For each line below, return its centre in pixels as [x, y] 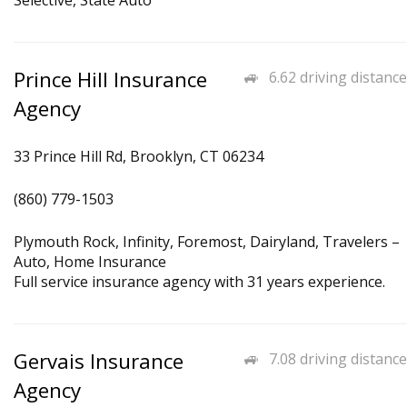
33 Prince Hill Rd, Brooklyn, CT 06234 [139, 156]
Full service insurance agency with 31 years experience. [199, 282]
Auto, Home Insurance [90, 262]
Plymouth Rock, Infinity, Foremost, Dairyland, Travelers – [207, 242]
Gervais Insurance [99, 361]
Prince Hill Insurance [110, 79]
